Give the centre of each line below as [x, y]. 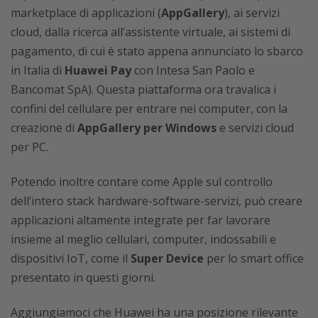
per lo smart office [254, 258]
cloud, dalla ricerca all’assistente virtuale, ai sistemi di [150, 32]
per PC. [29, 147]
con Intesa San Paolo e [193, 70]
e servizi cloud [255, 128]
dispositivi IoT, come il [71, 258]
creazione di [44, 128]
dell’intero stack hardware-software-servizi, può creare [157, 201]
